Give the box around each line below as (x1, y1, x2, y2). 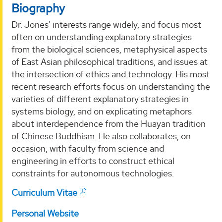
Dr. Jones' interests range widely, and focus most (11, 18, 201, 30)
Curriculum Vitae (11, 187, 77, 199)
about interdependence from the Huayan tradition (11, 117, 206, 129)
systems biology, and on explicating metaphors (11, 105, 192, 117)
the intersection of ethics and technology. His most (11, 68, 210, 80)
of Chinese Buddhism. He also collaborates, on (11, 130, 191, 142)
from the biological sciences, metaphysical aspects (11, 43, 207, 55)
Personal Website (11, 207, 79, 219)
